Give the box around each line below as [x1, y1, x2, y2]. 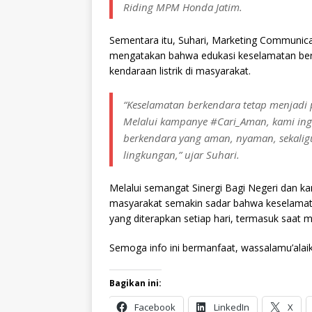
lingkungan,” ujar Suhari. [123, 147, 240, 162]
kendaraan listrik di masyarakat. [109, 63, 251, 77]
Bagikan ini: [109, 276, 162, 289]
